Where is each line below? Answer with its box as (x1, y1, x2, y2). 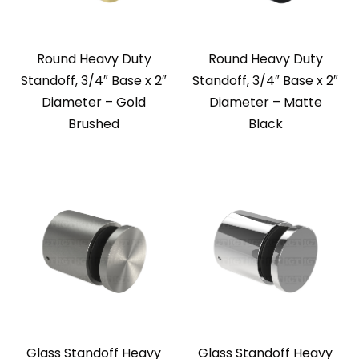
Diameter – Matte (208, 93, 322, 112)
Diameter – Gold (42, 93, 146, 112)
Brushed (68, 115, 119, 134)
